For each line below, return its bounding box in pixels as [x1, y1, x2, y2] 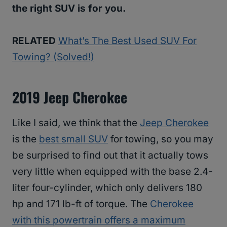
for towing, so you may [108, 133, 213, 145]
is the [12, 133, 39, 145]
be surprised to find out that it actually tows [12, 149, 208, 162]
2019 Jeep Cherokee [12, 87, 127, 108]
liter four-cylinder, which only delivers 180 [12, 182, 202, 194]
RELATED [12, 35, 56, 47]
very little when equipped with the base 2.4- [12, 166, 213, 178]
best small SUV [39, 133, 108, 145]
